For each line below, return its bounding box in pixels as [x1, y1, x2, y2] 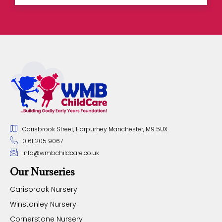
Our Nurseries [10, 166, 75, 179]
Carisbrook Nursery [10, 184, 77, 195]
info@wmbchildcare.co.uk [22, 149, 99, 158]
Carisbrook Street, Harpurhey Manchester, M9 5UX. [22, 125, 168, 134]
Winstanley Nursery [10, 199, 76, 210]
